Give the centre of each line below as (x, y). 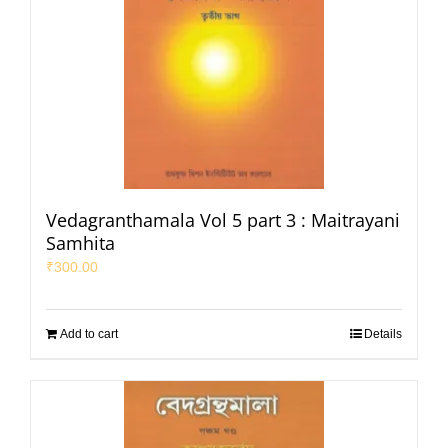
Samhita (80, 242)
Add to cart (89, 333)
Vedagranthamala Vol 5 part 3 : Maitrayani (223, 219)
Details (383, 333)
